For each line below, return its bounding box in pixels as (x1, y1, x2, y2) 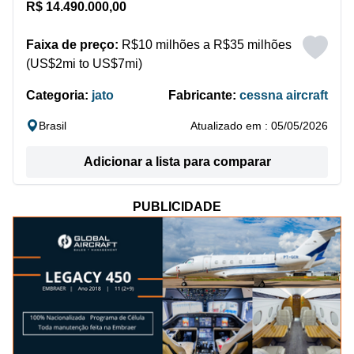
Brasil (39, 119, 66, 132)
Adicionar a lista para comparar (83, 155, 271, 168)
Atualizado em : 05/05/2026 (190, 119, 328, 132)
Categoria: (26, 88, 92, 102)
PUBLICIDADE (133, 200, 221, 213)
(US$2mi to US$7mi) (26, 57, 142, 70)
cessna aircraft (239, 88, 328, 102)
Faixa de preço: (26, 38, 119, 51)
